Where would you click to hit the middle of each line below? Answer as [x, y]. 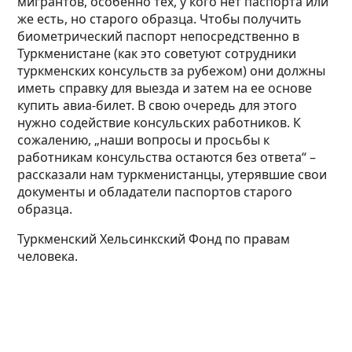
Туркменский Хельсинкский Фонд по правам [154, 239]
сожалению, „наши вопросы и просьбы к [144, 140]
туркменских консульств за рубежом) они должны [172, 71]
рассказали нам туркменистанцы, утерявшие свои [172, 175]
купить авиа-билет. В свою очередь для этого [158, 106]
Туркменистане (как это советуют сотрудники [157, 54]
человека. [48, 257]
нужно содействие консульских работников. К [159, 123]
